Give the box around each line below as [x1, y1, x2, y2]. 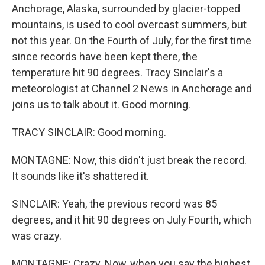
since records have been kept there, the [12, 50, 198, 63]
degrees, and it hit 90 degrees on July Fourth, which [12, 214, 251, 226]
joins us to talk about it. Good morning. [12, 98, 190, 111]
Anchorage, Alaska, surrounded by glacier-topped [12, 2, 240, 15]
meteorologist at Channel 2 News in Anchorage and [12, 82, 252, 95]
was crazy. [12, 230, 62, 242]
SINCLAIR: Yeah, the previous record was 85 [12, 198, 217, 210]
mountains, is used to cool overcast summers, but [12, 18, 247, 31]
